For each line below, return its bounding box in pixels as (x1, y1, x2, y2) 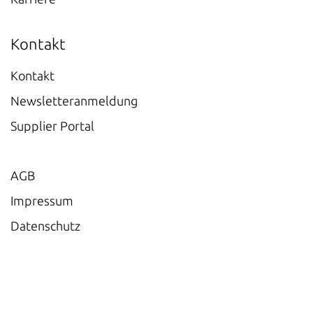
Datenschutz (10, 219, 80, 233)
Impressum (10, 194, 73, 208)
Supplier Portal (10, 119, 94, 133)
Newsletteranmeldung (10, 94, 138, 108)
